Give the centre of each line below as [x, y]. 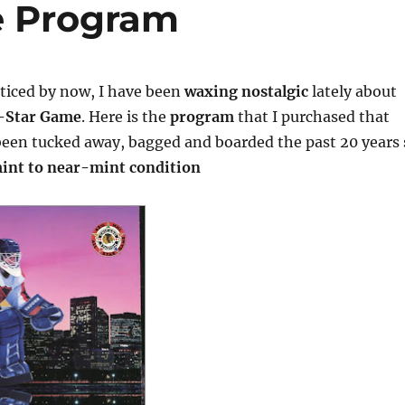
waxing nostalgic [246, 91]
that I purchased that [312, 116]
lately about [353, 91]
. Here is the [126, 116]
